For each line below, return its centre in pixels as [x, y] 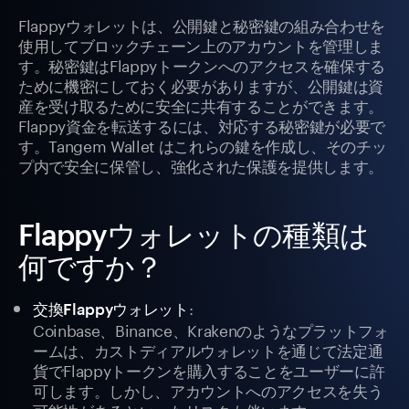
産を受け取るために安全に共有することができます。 [201, 105]
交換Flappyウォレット [111, 309]
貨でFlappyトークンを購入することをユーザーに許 [209, 369]
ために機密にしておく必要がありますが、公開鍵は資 [201, 84]
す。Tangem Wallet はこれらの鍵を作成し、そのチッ [203, 145]
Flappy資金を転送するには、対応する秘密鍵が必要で [202, 125]
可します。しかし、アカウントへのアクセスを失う [208, 389]
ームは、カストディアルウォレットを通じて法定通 [208, 349]
